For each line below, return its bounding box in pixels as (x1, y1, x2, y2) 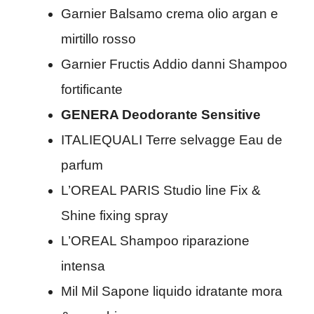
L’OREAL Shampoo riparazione (61, 233, 250, 249)
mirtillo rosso (61, 32, 136, 47)
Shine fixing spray (61, 208, 168, 224)
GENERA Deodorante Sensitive (61, 107, 261, 123)
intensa (61, 259, 105, 274)
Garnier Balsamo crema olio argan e (61, 6, 278, 22)
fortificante (61, 82, 123, 97)
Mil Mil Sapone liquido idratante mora (61, 284, 282, 299)
